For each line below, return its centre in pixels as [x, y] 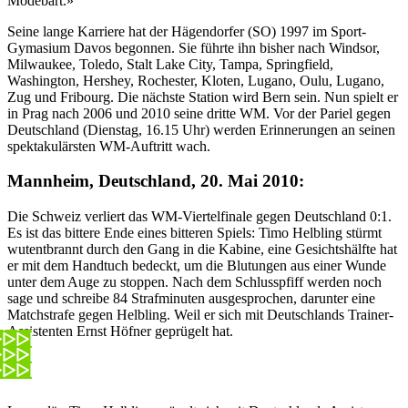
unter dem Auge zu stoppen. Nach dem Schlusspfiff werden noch [194, 282]
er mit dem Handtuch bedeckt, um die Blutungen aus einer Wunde [197, 266]
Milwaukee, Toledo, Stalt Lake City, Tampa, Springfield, [170, 64]
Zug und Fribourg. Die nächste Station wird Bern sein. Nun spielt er [203, 97]
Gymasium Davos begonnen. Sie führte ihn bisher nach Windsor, [194, 47]
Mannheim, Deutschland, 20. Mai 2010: [156, 181]
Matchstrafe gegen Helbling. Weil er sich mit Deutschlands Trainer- [200, 315]
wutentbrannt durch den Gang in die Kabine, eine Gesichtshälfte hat [202, 250]
